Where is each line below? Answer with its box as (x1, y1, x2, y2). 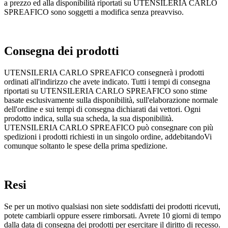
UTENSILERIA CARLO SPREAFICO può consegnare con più (4, 123, 213, 132)
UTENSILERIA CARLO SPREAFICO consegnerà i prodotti (4, 68, 204, 77)
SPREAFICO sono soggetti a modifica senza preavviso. (4, 8, 184, 17)
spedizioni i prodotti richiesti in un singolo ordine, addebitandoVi (4, 132, 212, 141)
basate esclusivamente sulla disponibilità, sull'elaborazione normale (4, 95, 218, 104)
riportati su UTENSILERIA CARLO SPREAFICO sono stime (4, 86, 207, 95)
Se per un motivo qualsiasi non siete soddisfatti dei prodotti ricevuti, (4, 202, 220, 211)
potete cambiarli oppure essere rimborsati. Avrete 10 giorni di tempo (4, 211, 221, 220)
